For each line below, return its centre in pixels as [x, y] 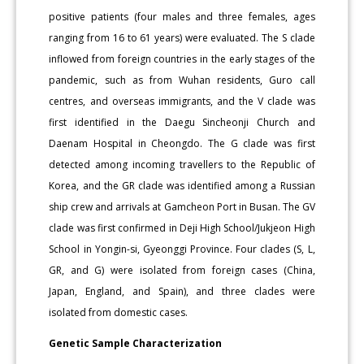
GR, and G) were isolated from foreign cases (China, [182, 270]
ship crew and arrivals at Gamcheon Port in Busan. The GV [182, 206]
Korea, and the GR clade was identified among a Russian [182, 185]
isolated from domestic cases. [119, 312]
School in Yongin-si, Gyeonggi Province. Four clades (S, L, [182, 249]
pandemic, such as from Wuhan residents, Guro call [182, 80]
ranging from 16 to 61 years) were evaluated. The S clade [182, 37]
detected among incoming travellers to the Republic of [182, 164]
